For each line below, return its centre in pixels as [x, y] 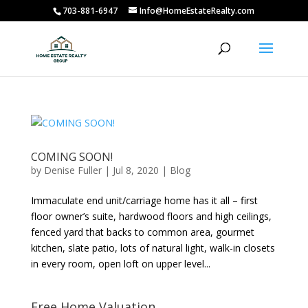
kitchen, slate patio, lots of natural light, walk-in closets [153, 248]
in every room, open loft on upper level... [120, 264]
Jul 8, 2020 [135, 170]
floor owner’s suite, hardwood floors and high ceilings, [151, 216]
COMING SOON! [71, 157]
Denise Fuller [73, 170]
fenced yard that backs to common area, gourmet [142, 232]
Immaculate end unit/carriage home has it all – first [144, 200]
